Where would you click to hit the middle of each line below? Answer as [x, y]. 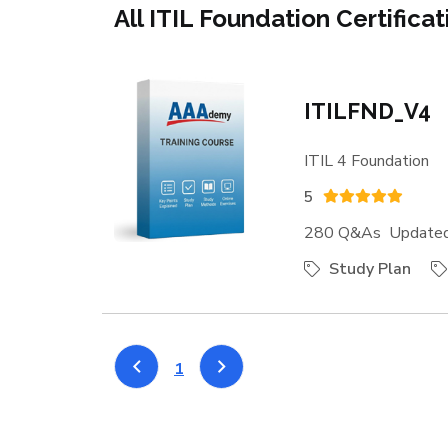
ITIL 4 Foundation [366, 161]
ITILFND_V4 [367, 111]
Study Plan [368, 269]
